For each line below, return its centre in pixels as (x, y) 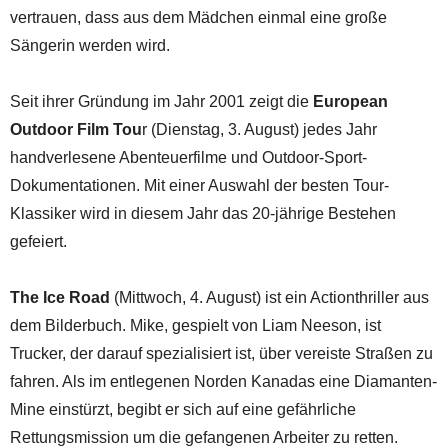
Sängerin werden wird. (90, 45)
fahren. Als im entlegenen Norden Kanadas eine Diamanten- (223, 381)
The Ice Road (62, 297)
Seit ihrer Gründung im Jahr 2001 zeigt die (161, 101)
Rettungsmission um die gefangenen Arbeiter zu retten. (204, 437)
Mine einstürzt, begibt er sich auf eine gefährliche (183, 409)
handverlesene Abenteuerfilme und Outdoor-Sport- (188, 157)
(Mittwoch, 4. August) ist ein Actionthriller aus (271, 297)
